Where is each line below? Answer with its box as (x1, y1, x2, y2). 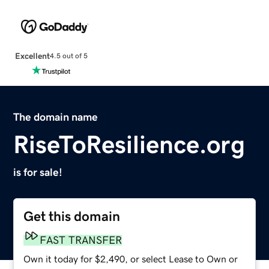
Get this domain (23, 209, 121, 223)
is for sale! (13, 166, 63, 178)
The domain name (13, 111, 98, 122)
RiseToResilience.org (13, 131, 246, 157)
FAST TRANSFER (40, 234, 122, 246)
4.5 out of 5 (49, 52, 88, 60)
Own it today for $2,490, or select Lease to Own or (23, 253, 238, 264)
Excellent (14, 51, 50, 60)
